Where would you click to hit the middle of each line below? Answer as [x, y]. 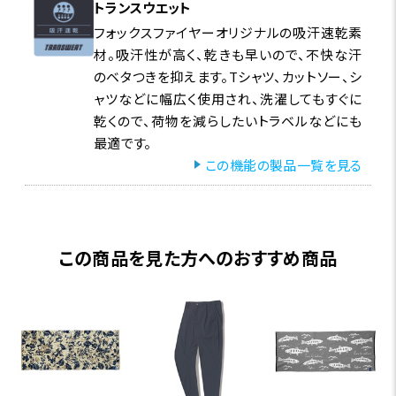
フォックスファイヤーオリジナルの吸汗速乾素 [228, 32]
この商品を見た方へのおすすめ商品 [198, 257]
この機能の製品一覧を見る [284, 164]
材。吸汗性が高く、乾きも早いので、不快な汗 [228, 54]
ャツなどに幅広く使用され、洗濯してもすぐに [228, 98]
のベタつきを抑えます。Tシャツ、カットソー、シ [228, 76]
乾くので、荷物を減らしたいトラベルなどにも [228, 120]
